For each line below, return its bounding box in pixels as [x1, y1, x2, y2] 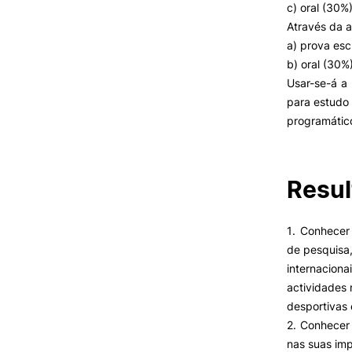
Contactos [237, 50, 280, 61]
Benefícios [237, 14, 280, 25]
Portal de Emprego [237, 68, 314, 79]
